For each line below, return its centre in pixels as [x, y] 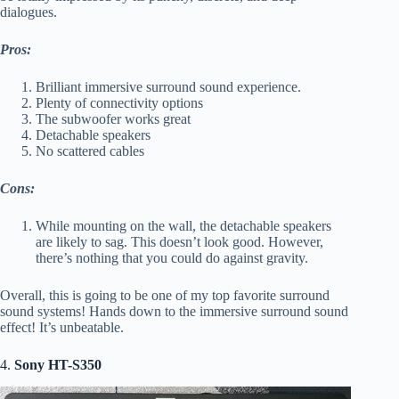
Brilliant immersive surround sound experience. [168, 87]
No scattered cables [90, 151]
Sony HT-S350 [58, 365]
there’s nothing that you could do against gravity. [172, 258]
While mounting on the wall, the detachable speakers [183, 226]
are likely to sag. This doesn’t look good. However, [179, 242]
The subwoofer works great [113, 119]
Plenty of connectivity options [119, 103]
